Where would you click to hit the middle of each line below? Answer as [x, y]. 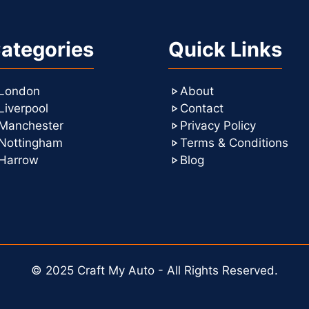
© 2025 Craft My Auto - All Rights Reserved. [154, 270]
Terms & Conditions [234, 142]
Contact [202, 108]
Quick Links [225, 49]
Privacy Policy [218, 125]
